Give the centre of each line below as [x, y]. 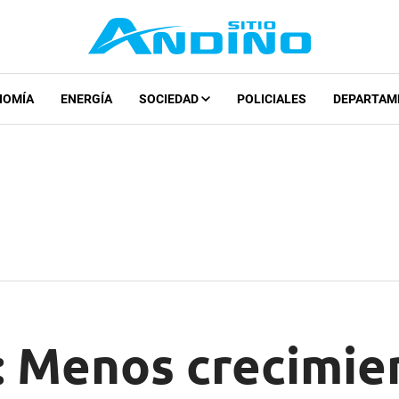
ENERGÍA [86, 99]
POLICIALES [271, 99]
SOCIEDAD [170, 99]
